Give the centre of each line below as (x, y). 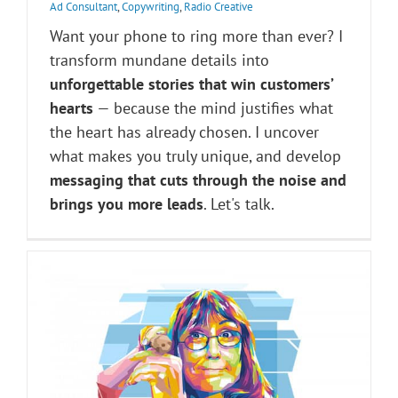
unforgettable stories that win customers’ (191, 84)
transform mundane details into (159, 60)
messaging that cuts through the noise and (198, 180)
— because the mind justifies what (213, 108)
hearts (72, 108)
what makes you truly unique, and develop (195, 156)
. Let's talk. (239, 204)
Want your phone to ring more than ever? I (196, 36)
